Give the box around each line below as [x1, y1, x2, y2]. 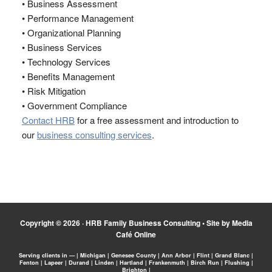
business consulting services [36, 128, 152, 141]
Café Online [116, 229, 156, 240]
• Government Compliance [21, 99, 127, 112]
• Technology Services [21, 55, 110, 68]
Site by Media [206, 217, 253, 228]
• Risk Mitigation [21, 84, 86, 97]
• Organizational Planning [21, 26, 121, 39]
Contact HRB [21, 114, 75, 126]
